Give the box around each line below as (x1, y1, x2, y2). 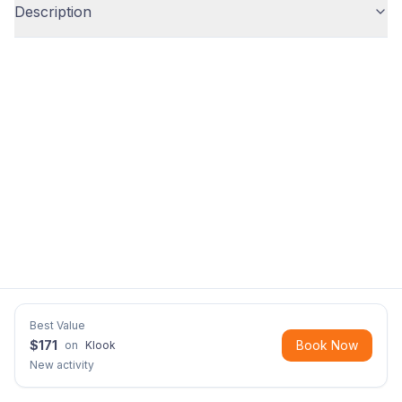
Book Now (296, 337, 358, 353)
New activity (30, 358, 94, 371)
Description (14, 3, 92, 21)
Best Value (30, 319, 85, 332)
